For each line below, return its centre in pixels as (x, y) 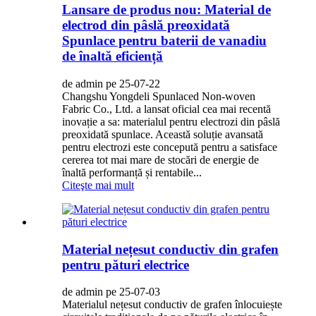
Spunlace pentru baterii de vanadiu (164, 41)
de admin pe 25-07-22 (111, 83)
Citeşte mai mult (98, 185)
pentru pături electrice (126, 265)
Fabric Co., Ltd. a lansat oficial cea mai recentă (166, 109)
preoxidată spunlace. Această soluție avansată (163, 134)
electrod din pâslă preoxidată (146, 25)
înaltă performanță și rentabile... (132, 172)
